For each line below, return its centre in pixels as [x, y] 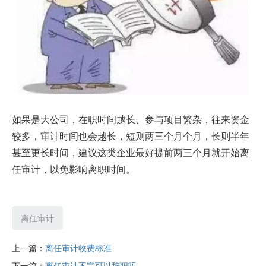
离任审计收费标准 [78, 248]
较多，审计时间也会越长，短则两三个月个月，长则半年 [131, 136]
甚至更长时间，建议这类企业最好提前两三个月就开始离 [131, 153]
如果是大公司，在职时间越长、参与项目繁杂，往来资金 [131, 119]
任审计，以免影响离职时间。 [74, 169]
